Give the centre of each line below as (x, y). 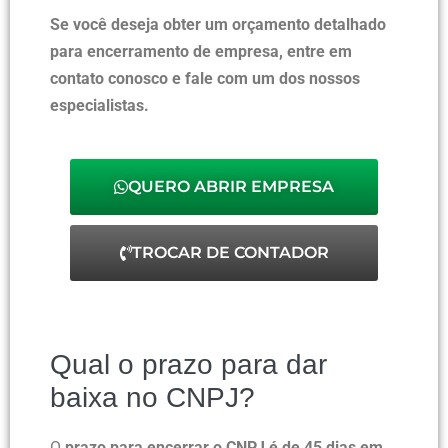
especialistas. (99, 106)
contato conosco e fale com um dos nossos (205, 79)
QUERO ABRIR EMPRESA (231, 187)
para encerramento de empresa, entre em (201, 52)
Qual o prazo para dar (188, 365)
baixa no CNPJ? (152, 398)
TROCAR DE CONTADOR (230, 253)
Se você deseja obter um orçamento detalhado (218, 25)
